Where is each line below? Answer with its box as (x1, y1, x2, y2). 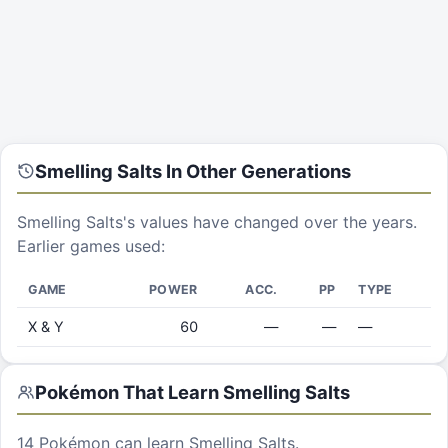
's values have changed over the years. (123, 211, 417, 232)
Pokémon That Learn (35, 381, 223, 404)
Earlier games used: (17, 235, 165, 256)
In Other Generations (162, 160, 351, 183)
